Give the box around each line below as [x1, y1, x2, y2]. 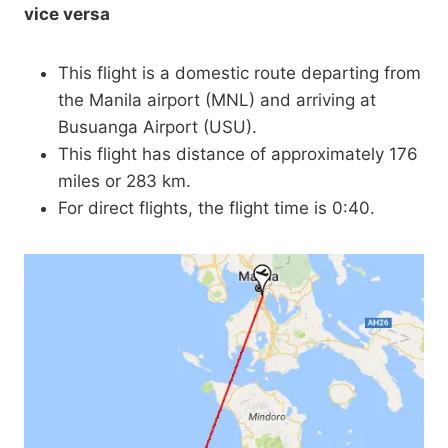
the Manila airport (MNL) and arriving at [58, 90, 376, 111]
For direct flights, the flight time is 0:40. [58, 198, 375, 219]
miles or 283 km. [58, 171, 191, 192]
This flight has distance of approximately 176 [58, 144, 418, 165]
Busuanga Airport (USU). [58, 117, 257, 138]
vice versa [24, 4, 110, 25]
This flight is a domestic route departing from [58, 63, 421, 84]
